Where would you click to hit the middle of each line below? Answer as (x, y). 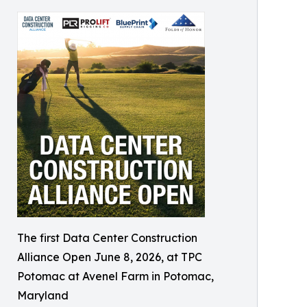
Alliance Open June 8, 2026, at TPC (110, 257)
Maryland (43, 295)
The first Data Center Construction (107, 238)
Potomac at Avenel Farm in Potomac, (115, 276)
